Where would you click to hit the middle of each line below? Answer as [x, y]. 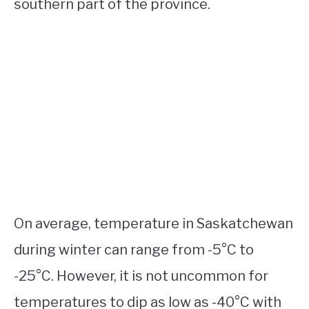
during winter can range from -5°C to [134, 250]
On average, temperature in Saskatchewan [153, 224]
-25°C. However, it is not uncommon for [141, 276]
